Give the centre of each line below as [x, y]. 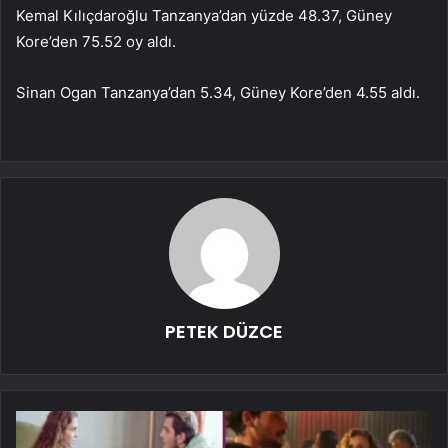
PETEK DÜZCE [224, 331]
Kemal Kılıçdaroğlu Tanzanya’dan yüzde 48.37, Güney [204, 15]
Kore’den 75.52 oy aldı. [96, 41]
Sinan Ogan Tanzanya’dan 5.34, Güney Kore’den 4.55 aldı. [218, 92]
